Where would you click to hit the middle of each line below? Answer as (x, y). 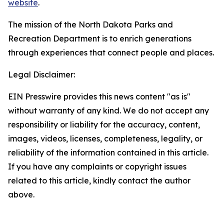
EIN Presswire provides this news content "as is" (99, 96)
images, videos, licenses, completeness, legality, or (105, 138)
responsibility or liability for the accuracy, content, (104, 124)
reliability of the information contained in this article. (108, 152)
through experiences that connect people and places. (111, 52)
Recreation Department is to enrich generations (100, 38)
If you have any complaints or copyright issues (97, 166)
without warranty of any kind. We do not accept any (108, 110)
